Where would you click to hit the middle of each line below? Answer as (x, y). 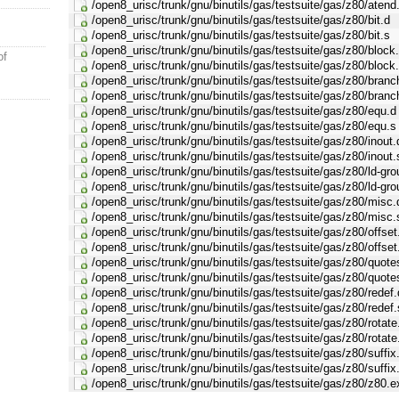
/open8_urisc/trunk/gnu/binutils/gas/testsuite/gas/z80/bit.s (241, 36)
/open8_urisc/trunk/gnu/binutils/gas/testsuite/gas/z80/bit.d (241, 20)
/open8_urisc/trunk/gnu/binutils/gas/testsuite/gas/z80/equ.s (244, 126)
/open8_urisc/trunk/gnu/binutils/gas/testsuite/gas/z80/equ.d (244, 111)
